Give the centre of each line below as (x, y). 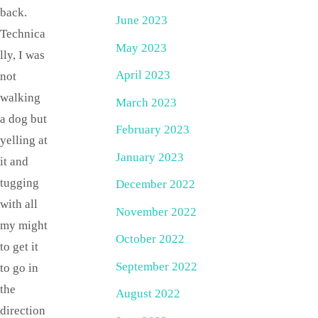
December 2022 (155, 185)
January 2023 (150, 157)
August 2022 (148, 294)
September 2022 (157, 266)
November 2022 (156, 212)
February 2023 (153, 130)
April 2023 (143, 75)
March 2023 (146, 102)
